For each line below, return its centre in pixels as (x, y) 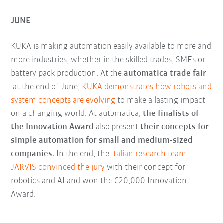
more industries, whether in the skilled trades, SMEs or (108, 60)
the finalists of (171, 114)
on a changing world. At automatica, (77, 114)
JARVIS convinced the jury (58, 168)
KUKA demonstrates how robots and (147, 87)
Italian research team (149, 154)
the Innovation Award (53, 127)
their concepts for (175, 127)
